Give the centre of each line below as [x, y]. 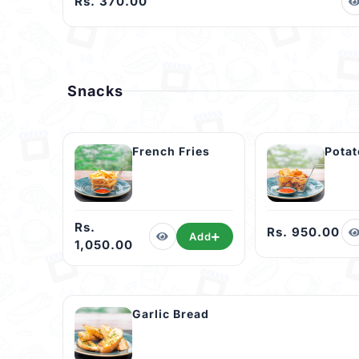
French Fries [171, 151]
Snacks [95, 91]
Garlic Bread [171, 314]
